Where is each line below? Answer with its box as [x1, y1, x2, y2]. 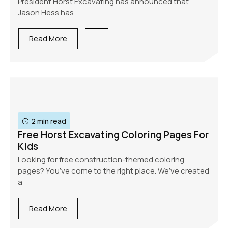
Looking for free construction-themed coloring [18, 154, 184, 165]
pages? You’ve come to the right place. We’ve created [18, 165, 209, 177]
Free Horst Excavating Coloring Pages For [18, 128, 209, 142]
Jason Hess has [18, 7, 74, 18]
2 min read [32, 116, 66, 126]
